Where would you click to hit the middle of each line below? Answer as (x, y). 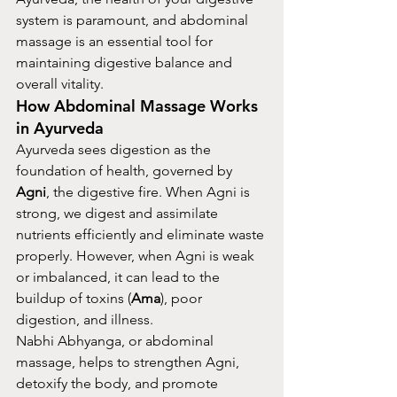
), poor (183, 298)
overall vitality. (60, 84)
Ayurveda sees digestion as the (115, 149)
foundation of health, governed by (126, 171)
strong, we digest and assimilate (119, 213)
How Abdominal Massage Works (139, 106)
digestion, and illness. (85, 319)
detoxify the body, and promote (119, 383)
